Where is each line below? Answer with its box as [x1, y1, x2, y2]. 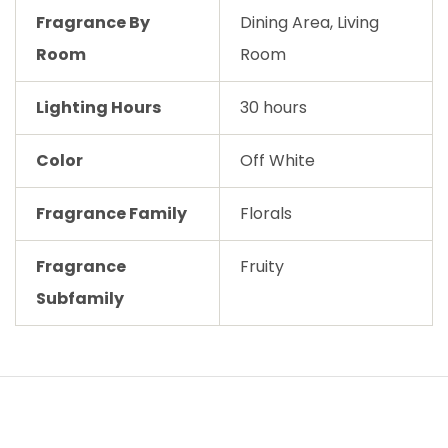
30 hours [240, 95, 307, 119]
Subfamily [36, 286, 124, 310]
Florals [240, 201, 292, 225]
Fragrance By [36, 10, 150, 34]
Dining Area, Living [240, 10, 379, 34]
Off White [240, 148, 315, 172]
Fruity [240, 254, 284, 278]
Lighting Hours [36, 95, 161, 119]
